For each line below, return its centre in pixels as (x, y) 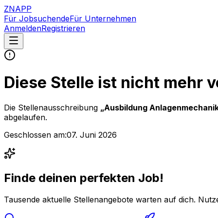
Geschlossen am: (35, 135)
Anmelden (23, 28)
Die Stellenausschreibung (52, 107)
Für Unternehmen (103, 18)
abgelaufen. (26, 117)
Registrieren (63, 28)
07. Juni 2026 (92, 135)
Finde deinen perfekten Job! (84, 178)
